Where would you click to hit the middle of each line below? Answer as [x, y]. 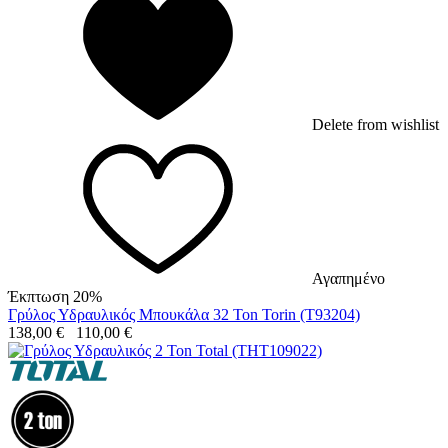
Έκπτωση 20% [55, 296]
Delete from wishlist [375, 124]
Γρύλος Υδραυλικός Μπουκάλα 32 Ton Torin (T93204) [184, 314]
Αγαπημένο [348, 278]
